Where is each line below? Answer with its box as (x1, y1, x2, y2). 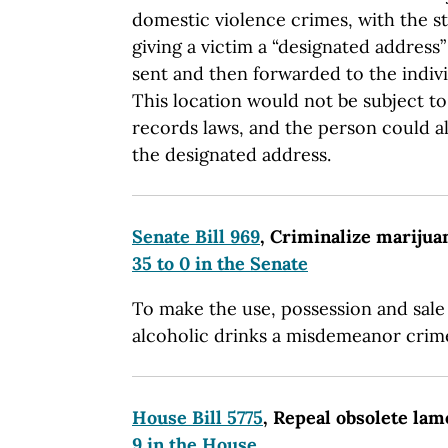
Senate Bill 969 (132, 224, 260, 248)
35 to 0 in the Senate (132, 251, 308, 275)
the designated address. (132, 142, 331, 166)
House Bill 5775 (132, 405, 263, 429)
